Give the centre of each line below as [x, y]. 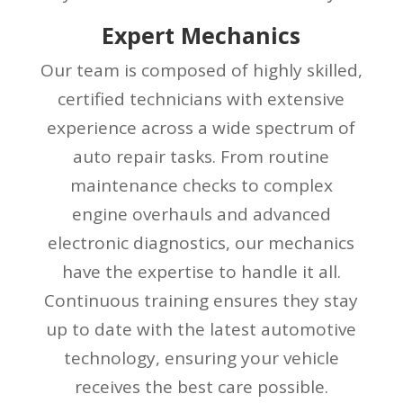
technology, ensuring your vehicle [201, 358]
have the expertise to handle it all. [201, 271]
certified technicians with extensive [201, 99]
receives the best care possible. [201, 386]
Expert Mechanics [201, 35]
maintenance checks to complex [201, 185]
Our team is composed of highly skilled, [201, 70]
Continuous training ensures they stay [201, 300]
